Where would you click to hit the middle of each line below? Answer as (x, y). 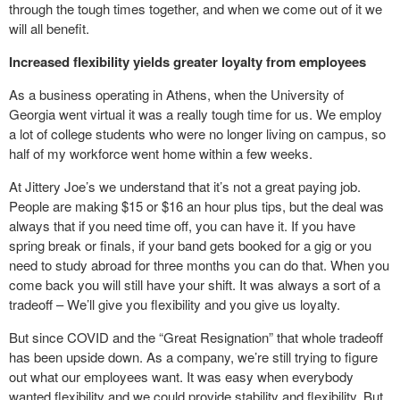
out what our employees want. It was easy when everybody (181, 376)
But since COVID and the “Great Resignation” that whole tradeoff (196, 337)
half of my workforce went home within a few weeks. (161, 153)
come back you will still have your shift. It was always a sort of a (195, 284)
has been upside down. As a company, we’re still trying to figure (193, 357)
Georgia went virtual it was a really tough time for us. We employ (196, 114)
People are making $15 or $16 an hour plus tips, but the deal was (196, 206)
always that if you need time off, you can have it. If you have (182, 225)
